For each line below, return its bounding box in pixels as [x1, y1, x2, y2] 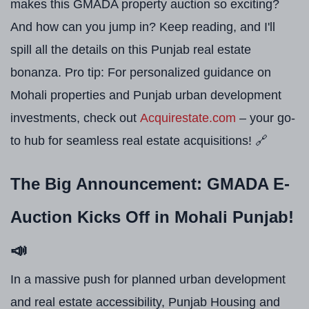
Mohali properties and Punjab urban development [10, 88, 281, 102]
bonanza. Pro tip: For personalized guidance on [10, 66, 271, 79]
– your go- [236, 111, 295, 125]
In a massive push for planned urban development [10, 272, 286, 286]
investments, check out [10, 111, 140, 125]
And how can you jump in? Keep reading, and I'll [10, 20, 275, 34]
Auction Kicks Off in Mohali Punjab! [10, 208, 294, 226]
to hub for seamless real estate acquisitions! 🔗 [10, 134, 268, 148]
